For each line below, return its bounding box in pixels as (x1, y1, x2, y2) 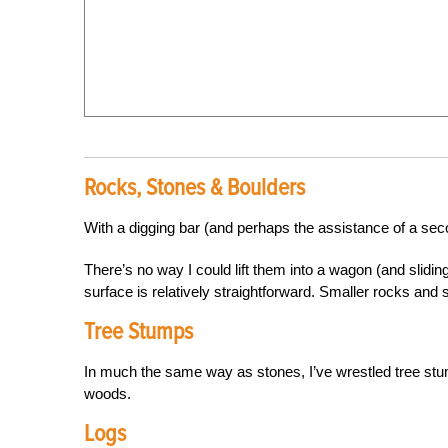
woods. (84, 385, 131, 402)
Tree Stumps (84, 317, 193, 346)
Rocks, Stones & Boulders (84, 173, 305, 202)
